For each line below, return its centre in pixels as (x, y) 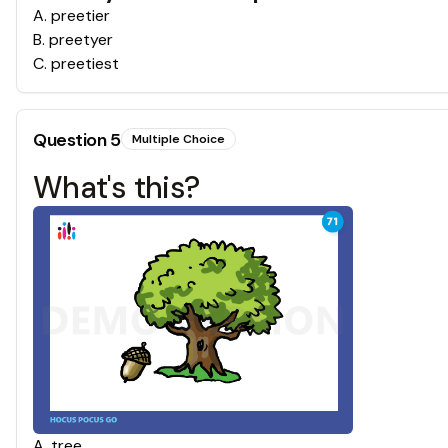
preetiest (85, 64)
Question (71, 140)
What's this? (116, 188)
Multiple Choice (178, 139)
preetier (80, 16)
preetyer (81, 40)
